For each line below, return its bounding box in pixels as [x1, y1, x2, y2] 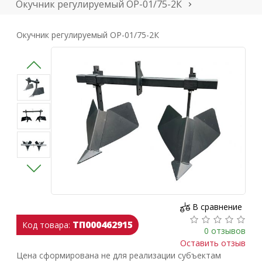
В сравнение [192, 201, 242, 212]
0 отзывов [204, 225, 246, 236]
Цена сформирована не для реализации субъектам [16, 249, 222, 261]
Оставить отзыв [180, 237, 246, 249]
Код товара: [22, 219, 71, 231]
